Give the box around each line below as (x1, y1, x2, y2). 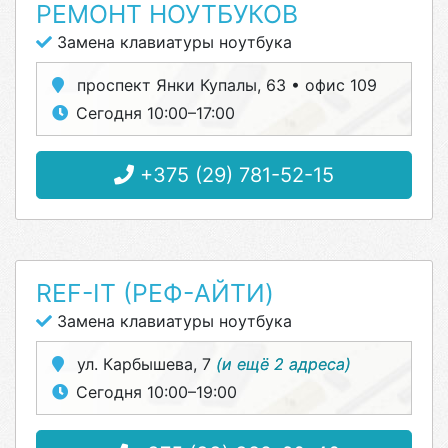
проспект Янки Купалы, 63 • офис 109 (72, 75, 377, 95)
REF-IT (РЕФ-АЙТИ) (36, 278, 274, 308)
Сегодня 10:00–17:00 (76, 103, 235, 123)
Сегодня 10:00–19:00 (76, 382, 237, 402)
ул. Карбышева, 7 (72, 354, 216, 374)
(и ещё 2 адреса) (216, 354, 351, 374)
